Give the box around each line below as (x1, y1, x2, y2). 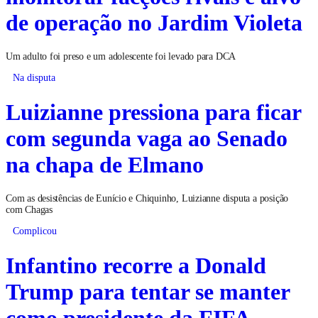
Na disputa (13, 71, 55, 82)
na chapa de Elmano (6, 150, 204, 177)
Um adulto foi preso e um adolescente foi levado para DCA (6, 50, 236, 61)
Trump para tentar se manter (6, 278, 290, 304)
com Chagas (6, 203, 53, 214)
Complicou (13, 224, 57, 236)
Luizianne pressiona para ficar (6, 98, 301, 124)
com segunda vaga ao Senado (6, 124, 287, 150)
